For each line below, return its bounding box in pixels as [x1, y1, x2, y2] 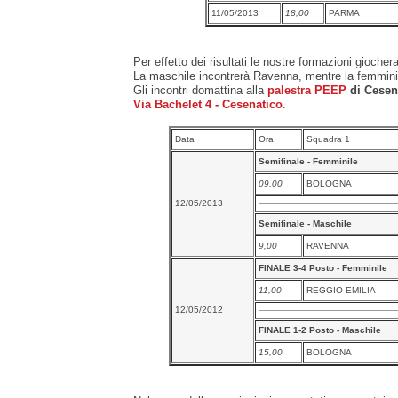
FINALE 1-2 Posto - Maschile [259, 324, 381, 335]
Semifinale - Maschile [259, 218, 352, 228]
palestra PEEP [267, 83, 346, 97]
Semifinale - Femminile [259, 155, 358, 166]
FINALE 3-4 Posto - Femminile [259, 262, 387, 273]
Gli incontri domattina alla [132, 83, 267, 97]
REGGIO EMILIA [306, 284, 376, 295]
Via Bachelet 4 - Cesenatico [132, 97, 283, 111]
